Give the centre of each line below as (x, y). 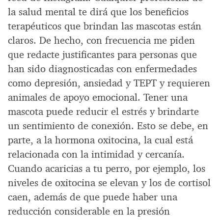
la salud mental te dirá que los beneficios (98, 12)
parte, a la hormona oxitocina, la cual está (100, 140)
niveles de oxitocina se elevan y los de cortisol (109, 182)
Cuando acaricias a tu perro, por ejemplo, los (107, 168)
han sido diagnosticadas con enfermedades (102, 69)
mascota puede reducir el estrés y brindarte (103, 111)
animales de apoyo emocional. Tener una (98, 97)
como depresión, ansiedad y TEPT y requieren (109, 83)
